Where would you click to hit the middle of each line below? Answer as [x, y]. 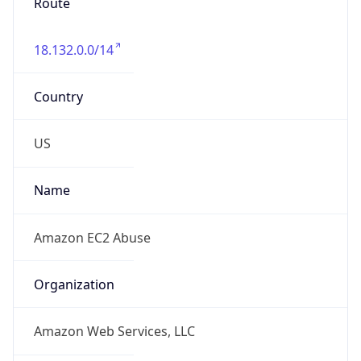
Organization [74, 284]
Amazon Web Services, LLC [114, 332]
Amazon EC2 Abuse [92, 237]
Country [58, 96]
